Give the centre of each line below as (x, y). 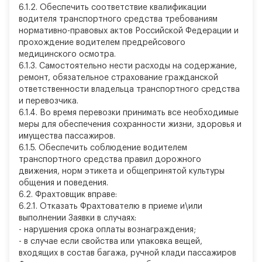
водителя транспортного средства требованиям (118, 19)
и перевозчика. (49, 101)
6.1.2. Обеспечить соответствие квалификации (113, 8)
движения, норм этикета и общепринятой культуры (122, 171)
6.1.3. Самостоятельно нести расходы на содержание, (128, 66)
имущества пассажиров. (67, 136)
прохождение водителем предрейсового (102, 43)
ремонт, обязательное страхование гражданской (118, 78)
